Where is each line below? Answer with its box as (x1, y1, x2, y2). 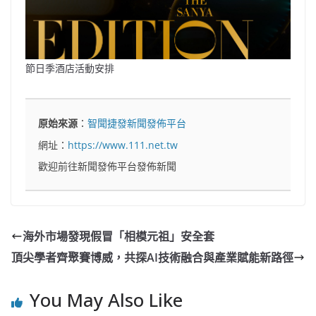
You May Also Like (30, 287, 183, 313)
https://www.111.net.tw (68, 138, 178, 152)
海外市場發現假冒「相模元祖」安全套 (23, 229, 214, 245)
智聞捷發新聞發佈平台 (87, 116, 187, 130)
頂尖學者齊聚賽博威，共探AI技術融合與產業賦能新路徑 (11, 250, 293, 266)
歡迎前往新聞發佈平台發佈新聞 (38, 159, 177, 174)
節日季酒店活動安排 (25, 61, 114, 75)
